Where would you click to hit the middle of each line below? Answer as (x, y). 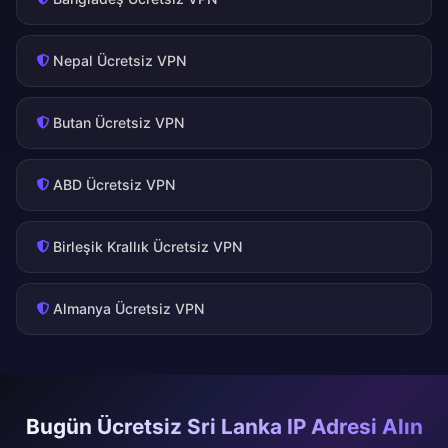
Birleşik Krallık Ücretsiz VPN (148, 247)
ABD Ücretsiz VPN (114, 185)
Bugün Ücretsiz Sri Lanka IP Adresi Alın (224, 427)
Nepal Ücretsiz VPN (120, 61)
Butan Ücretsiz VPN (119, 123)
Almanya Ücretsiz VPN (129, 309)
